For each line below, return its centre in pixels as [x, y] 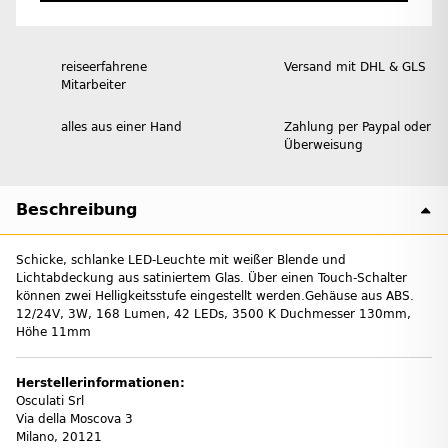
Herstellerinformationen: [100, 382]
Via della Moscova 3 [74, 418]
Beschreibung [76, 209]
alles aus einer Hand [121, 126]
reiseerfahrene [104, 66]
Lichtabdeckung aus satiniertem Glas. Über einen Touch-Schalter [211, 277]
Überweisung [323, 144]
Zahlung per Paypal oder [357, 126]
